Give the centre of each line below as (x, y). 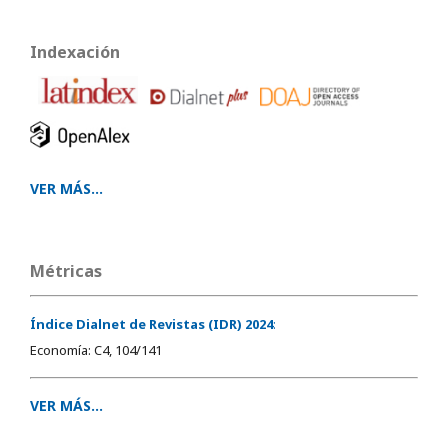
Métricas (66, 270)
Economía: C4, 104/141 (96, 349)
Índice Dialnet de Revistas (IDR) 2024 (151, 323)
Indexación (75, 52)
